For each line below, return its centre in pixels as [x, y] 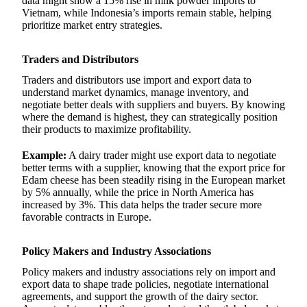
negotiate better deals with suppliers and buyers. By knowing [153, 104]
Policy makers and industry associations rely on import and [149, 271]
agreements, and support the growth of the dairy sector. [140, 296]
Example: [44, 155]
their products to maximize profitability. [107, 129]
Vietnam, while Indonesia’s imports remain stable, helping [147, 12]
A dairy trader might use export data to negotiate [171, 155]
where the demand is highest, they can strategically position [150, 116]
